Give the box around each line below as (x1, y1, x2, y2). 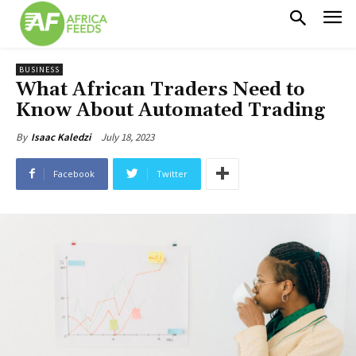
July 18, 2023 (101, 130, 154, 144)
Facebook (53, 167, 95, 180)
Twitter (157, 167, 188, 180)
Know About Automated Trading (16, 98, 325, 122)
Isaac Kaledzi (31, 130, 91, 144)
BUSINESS (19, 64, 60, 75)
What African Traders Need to (16, 77, 305, 102)
